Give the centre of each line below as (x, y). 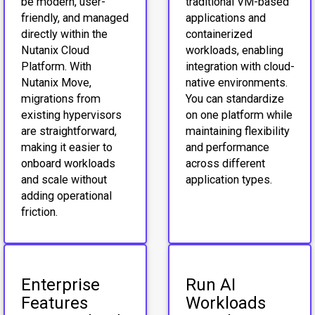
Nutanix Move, (56, 82)
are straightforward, (69, 131)
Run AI (210, 284)
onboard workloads (68, 163)
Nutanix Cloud (55, 50)
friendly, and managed (75, 18)
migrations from (60, 98)
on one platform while (239, 115)
